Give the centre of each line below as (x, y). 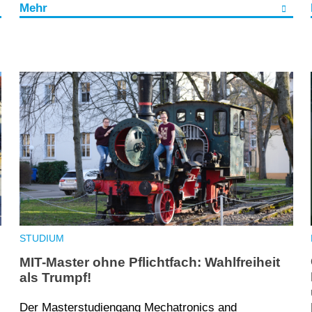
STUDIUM (41, 238)
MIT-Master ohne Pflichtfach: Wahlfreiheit (149, 262)
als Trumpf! (55, 277)
